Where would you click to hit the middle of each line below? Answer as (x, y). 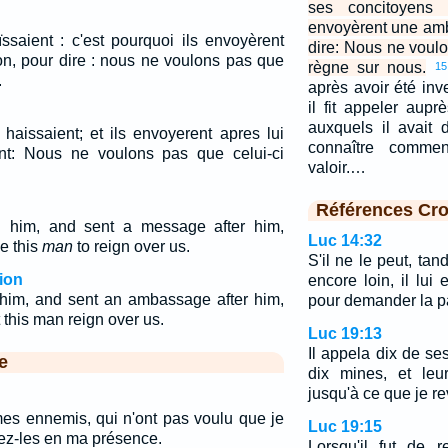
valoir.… (336, 167)
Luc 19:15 (344, 426)
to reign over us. (131, 246)
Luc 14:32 (344, 240)
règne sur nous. (366, 67)
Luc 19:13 (344, 333)
